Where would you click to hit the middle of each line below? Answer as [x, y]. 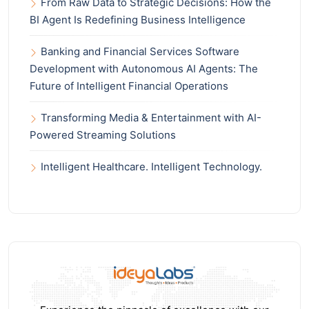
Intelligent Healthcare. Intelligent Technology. [151, 167]
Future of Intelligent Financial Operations [129, 86]
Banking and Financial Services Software [140, 52]
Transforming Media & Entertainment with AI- [151, 118]
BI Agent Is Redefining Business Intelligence [138, 20]
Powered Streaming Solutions [103, 135]
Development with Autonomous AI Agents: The [144, 69]
